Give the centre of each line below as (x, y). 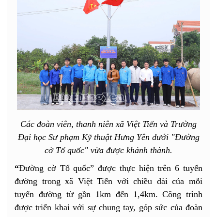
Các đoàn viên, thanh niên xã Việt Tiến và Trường (108, 124)
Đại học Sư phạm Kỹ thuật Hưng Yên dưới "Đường (108, 137)
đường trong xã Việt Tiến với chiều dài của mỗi (108, 181)
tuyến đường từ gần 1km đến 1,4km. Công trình (108, 194)
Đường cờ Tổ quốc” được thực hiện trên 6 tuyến (111, 168)
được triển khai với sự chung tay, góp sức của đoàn (108, 207)
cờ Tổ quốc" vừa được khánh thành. (108, 150)
